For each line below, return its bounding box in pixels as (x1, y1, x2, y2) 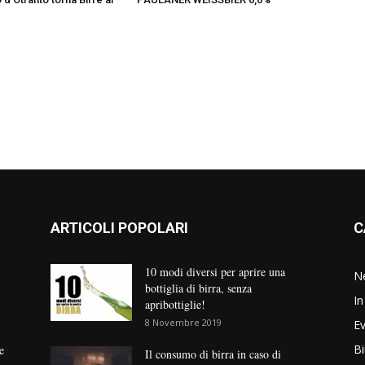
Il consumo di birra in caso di (145, 346, 281, 363)
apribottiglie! (145, 297, 205, 313)
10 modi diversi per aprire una (145, 264, 285, 280)
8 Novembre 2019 (145, 316, 222, 329)
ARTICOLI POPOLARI (51, 219, 188, 237)
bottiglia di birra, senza (145, 280, 252, 297)
